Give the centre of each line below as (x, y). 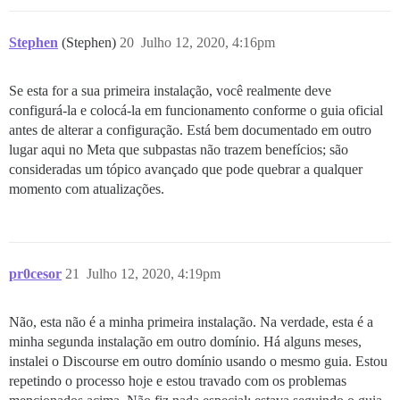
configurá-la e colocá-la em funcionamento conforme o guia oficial (196, 110)
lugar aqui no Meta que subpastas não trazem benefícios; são (179, 149)
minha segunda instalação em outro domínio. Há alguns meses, (185, 341)
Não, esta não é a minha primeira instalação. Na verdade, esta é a (191, 321)
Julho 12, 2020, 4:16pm (208, 42)
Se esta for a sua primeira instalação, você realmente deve (170, 90)
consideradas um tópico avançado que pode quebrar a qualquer (186, 169)
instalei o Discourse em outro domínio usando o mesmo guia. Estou (198, 361)
